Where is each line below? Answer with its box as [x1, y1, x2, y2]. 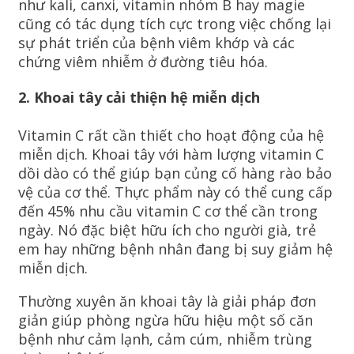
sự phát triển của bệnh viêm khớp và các [18, 33, 295, 53]
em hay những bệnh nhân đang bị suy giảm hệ [18, 239, 333, 259]
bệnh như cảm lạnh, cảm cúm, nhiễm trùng [18, 330, 312, 349]
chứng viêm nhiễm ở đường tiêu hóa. [18, 52, 268, 72]
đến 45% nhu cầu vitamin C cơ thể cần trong [18, 201, 318, 221]
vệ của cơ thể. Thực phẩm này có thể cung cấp [18, 183, 333, 202]
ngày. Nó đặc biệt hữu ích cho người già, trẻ [18, 220, 316, 240]
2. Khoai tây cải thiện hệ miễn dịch [18, 88, 260, 107]
